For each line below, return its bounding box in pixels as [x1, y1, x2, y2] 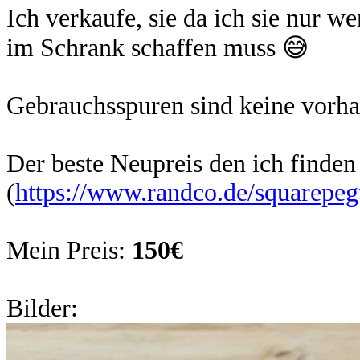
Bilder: [6, 294, 78, 322]
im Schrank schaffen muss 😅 [6, 34, 309, 62]
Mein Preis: [6, 236, 132, 264]
